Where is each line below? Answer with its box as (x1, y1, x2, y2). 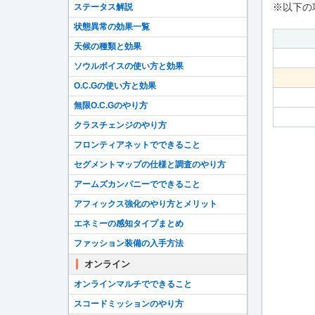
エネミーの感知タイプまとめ (74, 219, 184, 229)
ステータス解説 (74, 2, 133, 12)
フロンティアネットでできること (74, 140, 200, 150)
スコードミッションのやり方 (74, 299, 184, 309)
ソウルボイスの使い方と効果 (74, 61, 184, 71)
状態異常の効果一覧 (74, 22, 150, 32)
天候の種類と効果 (74, 41, 141, 51)
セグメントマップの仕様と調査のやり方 (74, 160, 226, 169)
